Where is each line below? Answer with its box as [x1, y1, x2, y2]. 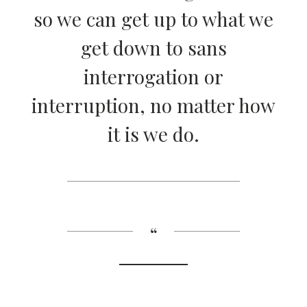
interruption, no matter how [32, 93, 275, 118]
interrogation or [84, 64, 223, 89]
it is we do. [108, 121, 199, 147]
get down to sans [80, 35, 227, 60]
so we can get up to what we [34, 6, 273, 32]
